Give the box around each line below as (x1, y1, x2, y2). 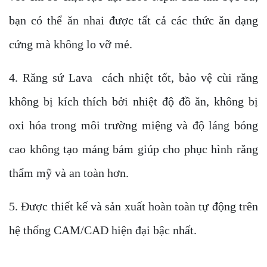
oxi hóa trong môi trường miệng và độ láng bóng (9, 119, 258, 132)
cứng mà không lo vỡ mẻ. (9, 38, 132, 51)
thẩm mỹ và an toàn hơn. (9, 166, 129, 179)
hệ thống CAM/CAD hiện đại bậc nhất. (9, 223, 197, 237)
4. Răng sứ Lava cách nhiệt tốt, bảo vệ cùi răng (9, 71, 258, 84)
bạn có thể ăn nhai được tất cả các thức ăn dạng (9, 14, 258, 27)
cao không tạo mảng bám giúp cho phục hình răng (9, 142, 258, 156)
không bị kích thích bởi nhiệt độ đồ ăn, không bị (9, 95, 258, 108)
